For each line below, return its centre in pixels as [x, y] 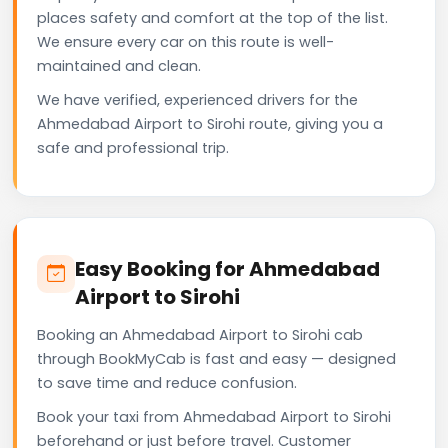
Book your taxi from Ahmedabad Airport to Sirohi [214, 416]
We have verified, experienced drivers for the [197, 99]
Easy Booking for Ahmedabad [227, 268]
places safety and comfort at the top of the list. [212, 17]
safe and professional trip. [133, 147]
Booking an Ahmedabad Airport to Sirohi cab [200, 334]
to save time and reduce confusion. [167, 382]
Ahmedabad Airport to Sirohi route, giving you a [210, 123]
